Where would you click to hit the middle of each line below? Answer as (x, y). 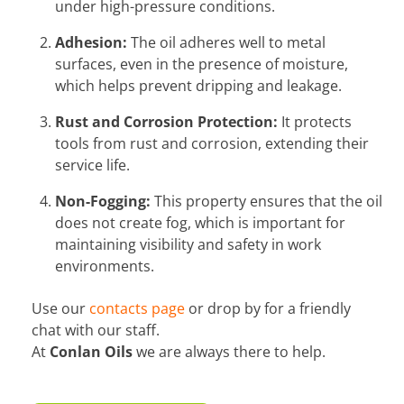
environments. (104, 266)
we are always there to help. (230, 351)
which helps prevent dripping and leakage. (198, 86)
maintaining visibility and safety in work (188, 245)
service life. (92, 165)
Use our (61, 308)
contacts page (138, 308)
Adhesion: (91, 43)
